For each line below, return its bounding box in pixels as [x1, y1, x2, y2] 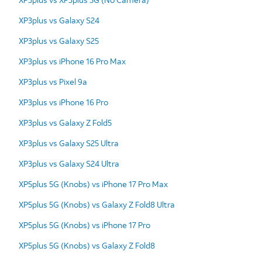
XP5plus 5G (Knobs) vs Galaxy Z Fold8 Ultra [19, 198, 175, 210]
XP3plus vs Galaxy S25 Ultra [19, 137, 119, 149]
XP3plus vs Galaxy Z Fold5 [19, 116, 112, 128]
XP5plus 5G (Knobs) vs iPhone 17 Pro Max [19, 178, 168, 189]
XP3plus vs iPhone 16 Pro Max [19, 55, 126, 67]
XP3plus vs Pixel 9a [19, 75, 87, 87]
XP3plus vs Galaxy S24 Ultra [19, 157, 119, 169]
